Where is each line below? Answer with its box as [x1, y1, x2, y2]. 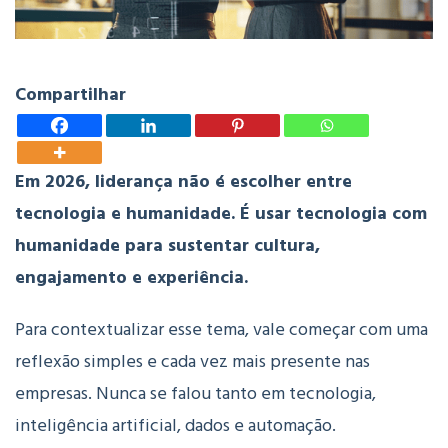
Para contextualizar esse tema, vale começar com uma [15, 315, 428, 345]
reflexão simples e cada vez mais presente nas [15, 347, 370, 377]
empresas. [15, 379, 96, 409]
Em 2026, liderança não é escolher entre [15, 167, 352, 197]
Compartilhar [15, 80, 126, 110]
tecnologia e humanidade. [15, 199, 240, 229]
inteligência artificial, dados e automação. [15, 411, 336, 441]
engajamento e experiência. [15, 263, 248, 293]
